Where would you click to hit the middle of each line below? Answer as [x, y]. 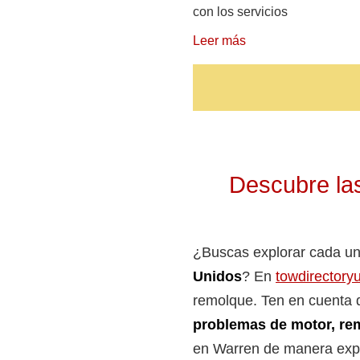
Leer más [219, 41]
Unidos [217, 277]
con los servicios [240, 12]
